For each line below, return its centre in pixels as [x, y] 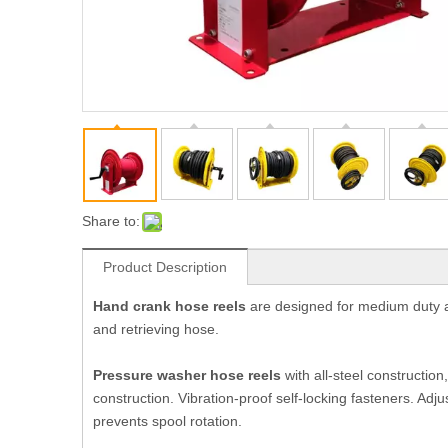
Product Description [165, 266]
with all [304, 374]
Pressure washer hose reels [187, 374]
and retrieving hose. [156, 328]
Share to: [111, 220]
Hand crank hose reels [169, 305]
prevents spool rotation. [167, 420]
